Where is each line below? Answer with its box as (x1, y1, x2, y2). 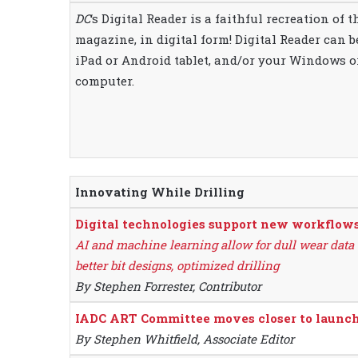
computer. (75, 72, 134, 89)
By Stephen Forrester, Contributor (75, 278, 261, 295)
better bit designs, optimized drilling (75, 257, 279, 274)
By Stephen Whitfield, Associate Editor (75, 331, 294, 348)
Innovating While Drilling (75, 184, 245, 201)
